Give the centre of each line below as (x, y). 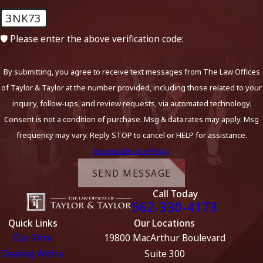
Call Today (175, 194)
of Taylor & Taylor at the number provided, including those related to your (131, 88)
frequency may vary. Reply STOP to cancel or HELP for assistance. (131, 135)
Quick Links (33, 223)
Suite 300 (164, 254)
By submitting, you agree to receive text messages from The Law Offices (131, 72)
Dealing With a (33, 254)
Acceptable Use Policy (131, 151)
